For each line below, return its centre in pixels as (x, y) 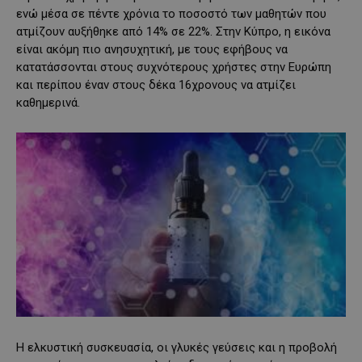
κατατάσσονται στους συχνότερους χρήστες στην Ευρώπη (174, 67)
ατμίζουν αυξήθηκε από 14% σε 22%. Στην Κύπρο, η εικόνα (173, 31)
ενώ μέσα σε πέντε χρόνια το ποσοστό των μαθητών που (171, 13)
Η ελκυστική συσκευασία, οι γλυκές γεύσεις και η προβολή (177, 348)
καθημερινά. (48, 102)
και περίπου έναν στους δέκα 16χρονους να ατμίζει (156, 84)
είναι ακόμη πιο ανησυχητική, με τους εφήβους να (152, 49)
